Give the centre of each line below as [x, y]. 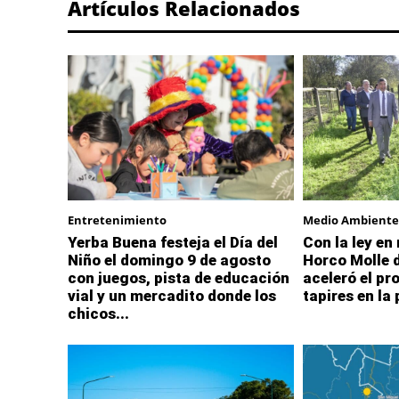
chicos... [98, 313]
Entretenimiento [117, 220]
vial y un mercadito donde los [172, 295]
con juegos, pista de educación [179, 277]
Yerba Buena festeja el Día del [173, 242]
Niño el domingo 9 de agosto [169, 260]
